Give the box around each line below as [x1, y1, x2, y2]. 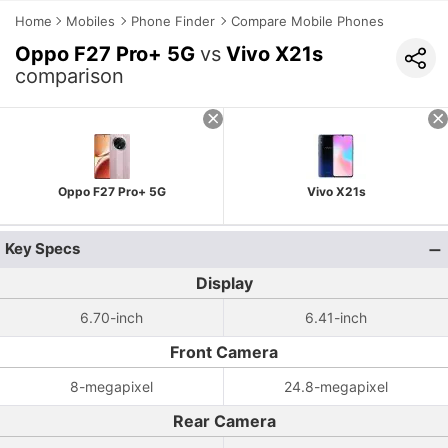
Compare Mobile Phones [231, 13, 384, 29]
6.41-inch [305, 309, 367, 326]
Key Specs [5, 239, 80, 258]
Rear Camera [172, 411, 276, 431]
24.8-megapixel [284, 378, 388, 395]
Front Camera [170, 342, 278, 362]
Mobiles [66, 13, 115, 29]
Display [195, 273, 253, 293]
